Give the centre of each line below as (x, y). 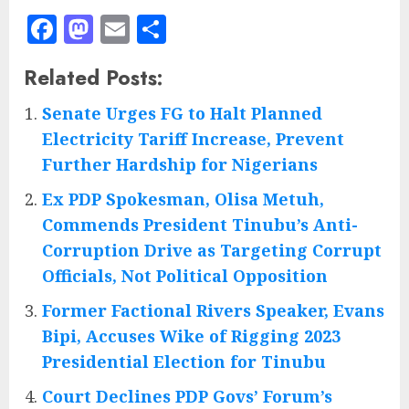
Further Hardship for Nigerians (180, 165)
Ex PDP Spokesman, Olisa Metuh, (183, 199)
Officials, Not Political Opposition (185, 276)
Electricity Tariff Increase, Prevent (193, 139)
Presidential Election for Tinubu (184, 362)
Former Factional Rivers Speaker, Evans (213, 311)
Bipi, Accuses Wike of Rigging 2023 (191, 336)
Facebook (115, 30)
